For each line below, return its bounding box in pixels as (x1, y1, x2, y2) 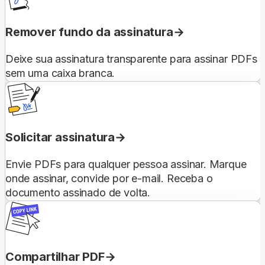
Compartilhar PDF (5, 249, 105, 264)
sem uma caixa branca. (5, 66, 115, 79)
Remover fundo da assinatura (5, 24, 173, 39)
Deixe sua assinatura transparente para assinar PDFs (5, 52, 257, 65)
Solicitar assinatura (5, 130, 115, 144)
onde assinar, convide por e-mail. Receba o (5, 172, 213, 185)
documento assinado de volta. (5, 186, 150, 199)
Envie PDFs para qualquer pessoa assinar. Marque (5, 157, 247, 170)
